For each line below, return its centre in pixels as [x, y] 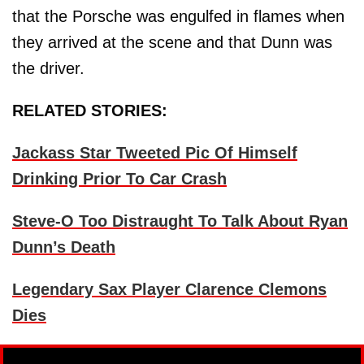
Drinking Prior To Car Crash [119, 179]
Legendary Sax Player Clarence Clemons [169, 290]
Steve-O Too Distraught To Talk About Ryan [180, 221]
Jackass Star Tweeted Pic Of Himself [155, 153]
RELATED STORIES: [90, 111]
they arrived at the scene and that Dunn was [172, 43]
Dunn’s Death [64, 247]
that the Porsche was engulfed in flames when [178, 17]
